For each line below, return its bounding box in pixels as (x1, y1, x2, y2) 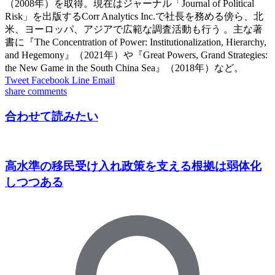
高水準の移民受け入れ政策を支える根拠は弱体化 (5, 160, 261, 173)
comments (28, 85, 67, 96)
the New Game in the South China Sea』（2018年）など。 (5, 62, 244, 73)
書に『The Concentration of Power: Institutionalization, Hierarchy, (5, 36, 266, 47)
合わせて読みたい (5, 109, 98, 123)
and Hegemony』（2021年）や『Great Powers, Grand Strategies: (5, 49, 268, 60)
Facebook (31, 74, 69, 85)
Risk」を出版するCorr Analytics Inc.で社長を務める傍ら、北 (5, 10, 263, 21)
